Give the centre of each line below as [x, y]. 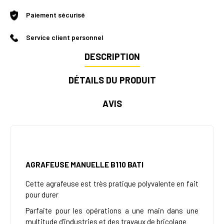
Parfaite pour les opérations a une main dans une [112, 211]
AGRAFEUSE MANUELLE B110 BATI [84, 165]
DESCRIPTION [112, 57]
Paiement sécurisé [55, 15]
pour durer [42, 195]
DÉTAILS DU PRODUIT [112, 80]
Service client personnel [65, 37]
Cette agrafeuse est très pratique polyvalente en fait [112, 184]
